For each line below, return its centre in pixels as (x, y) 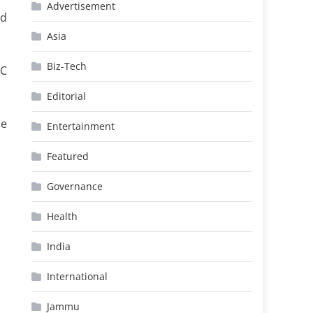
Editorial (67, 96)
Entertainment (81, 126)
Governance (75, 186)
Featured (68, 156)
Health (63, 216)
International (78, 276)
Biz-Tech (67, 66)
